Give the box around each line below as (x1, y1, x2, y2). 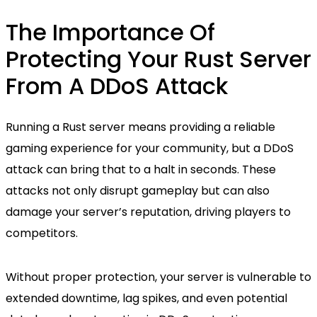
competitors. (6, 225, 78, 242)
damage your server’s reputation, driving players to (6, 204, 291, 221)
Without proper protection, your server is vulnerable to (6, 269, 311, 286)
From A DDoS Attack (6, 70, 228, 103)
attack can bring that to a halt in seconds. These (6, 161, 276, 178)
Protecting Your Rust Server (6, 43, 311, 76)
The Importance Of (6, 16, 215, 49)
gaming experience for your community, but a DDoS (6, 140, 294, 157)
